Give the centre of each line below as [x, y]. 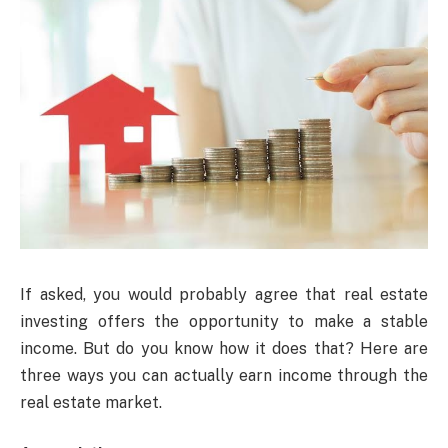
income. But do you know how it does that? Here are [224, 348]
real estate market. [91, 402]
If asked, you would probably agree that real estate [224, 294]
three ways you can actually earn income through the [224, 375]
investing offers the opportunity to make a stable [224, 321]
